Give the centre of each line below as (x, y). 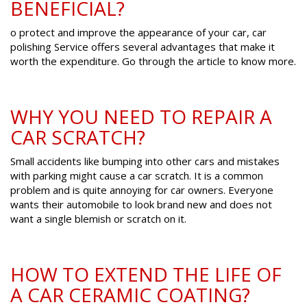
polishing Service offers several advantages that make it (143, 47)
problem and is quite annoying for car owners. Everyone (142, 190)
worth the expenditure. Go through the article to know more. (153, 61)
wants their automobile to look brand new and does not (141, 205)
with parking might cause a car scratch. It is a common (137, 176)
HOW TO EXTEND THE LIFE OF (146, 274)
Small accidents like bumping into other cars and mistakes (145, 161)
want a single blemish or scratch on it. (98, 219)
